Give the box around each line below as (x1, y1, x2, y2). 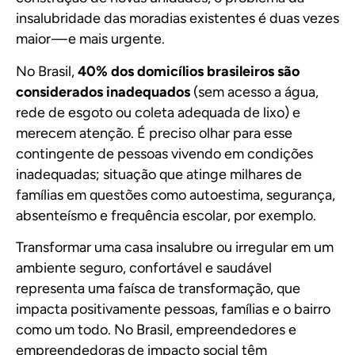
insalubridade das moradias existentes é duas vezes (16, 10, 339, 28)
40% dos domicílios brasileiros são (78, 62, 300, 80)
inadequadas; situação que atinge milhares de (16, 165, 302, 183)
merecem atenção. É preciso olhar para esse (16, 124, 292, 142)
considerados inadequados (16, 82, 193, 101)
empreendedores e (176, 320, 296, 338)
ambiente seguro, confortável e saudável (16, 258, 272, 277)
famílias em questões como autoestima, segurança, (16, 185, 335, 204)
